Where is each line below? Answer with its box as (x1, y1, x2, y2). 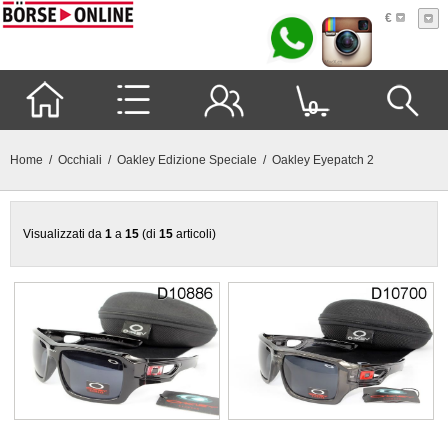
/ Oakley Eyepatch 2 (257, 153, 374, 167)
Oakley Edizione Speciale (117, 153, 257, 167)
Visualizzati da (23, 227, 105, 241)
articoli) (173, 227, 216, 241)
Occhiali (58, 153, 102, 167)
